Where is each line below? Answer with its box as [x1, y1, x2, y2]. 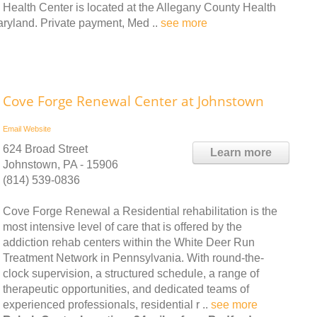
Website [23, 124, 51, 133]
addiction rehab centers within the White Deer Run [3, 236, 255, 248]
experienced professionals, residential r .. [3, 298, 211, 311]
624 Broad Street [3, 142, 88, 155]
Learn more [210, 146, 272, 158]
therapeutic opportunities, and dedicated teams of [3, 282, 249, 295]
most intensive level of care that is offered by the [3, 220, 242, 233]
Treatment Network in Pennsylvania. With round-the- [3, 251, 264, 264]
